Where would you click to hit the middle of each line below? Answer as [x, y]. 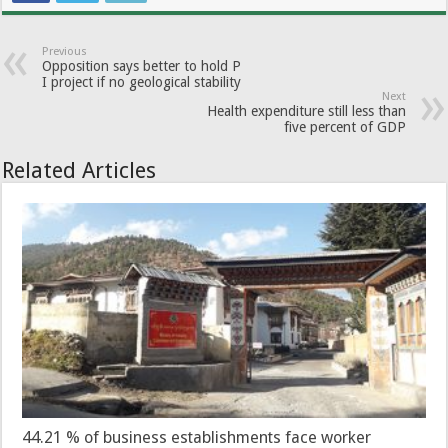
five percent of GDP [344, 126]
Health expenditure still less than [306, 110]
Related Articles [79, 170]
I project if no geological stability [142, 81]
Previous [65, 51]
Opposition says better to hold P [142, 65]
